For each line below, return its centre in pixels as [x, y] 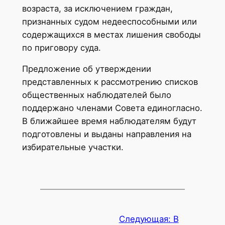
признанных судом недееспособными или [109, 21]
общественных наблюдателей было [96, 95]
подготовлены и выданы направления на [106, 134]
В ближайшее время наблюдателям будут [109, 121]
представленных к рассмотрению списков [110, 82]
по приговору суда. [61, 47]
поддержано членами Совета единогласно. [112, 108]
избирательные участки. [73, 147]
